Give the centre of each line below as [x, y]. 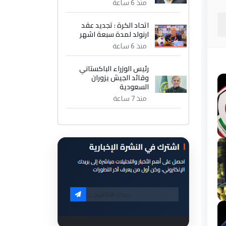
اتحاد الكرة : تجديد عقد [115, 25]
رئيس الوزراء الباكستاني [114, 69]
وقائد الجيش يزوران [120, 78]
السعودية [134, 87]
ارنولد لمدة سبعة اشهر [115, 35]
